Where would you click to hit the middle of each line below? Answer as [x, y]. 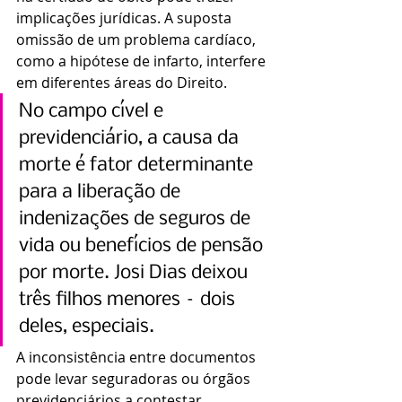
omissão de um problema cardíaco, [138, 39]
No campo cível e [93, 111]
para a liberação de [102, 192]
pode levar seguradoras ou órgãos [135, 378]
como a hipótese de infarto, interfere [143, 61]
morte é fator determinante [138, 165]
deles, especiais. [87, 327]
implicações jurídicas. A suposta [126, 17]
